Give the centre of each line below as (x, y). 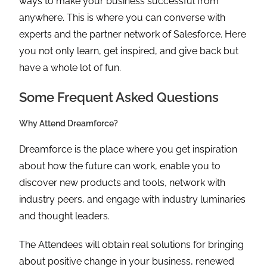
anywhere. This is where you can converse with (122, 18)
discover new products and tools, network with (122, 183)
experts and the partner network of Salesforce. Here (133, 35)
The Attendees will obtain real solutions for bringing (132, 245)
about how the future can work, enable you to (120, 166)
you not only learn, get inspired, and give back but (129, 51)
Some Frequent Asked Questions (119, 97)
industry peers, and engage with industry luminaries (133, 200)
